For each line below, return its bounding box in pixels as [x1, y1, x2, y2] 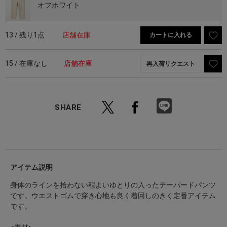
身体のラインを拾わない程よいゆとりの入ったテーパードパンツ [10, 180, 216, 189]
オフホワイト [37, 1, 80, 10]
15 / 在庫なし [5, 59, 48, 68]
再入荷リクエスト [146, 60, 195, 67]
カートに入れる [149, 31, 192, 39]
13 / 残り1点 [5, 31, 45, 40]
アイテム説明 [10, 163, 53, 171]
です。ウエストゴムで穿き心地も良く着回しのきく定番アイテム [10, 191, 216, 200]
